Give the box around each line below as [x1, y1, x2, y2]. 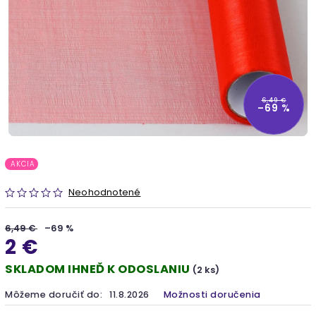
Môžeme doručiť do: [5, 288, 102, 300]
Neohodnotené [68, 186, 141, 198]
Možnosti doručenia [163, 288, 261, 300]
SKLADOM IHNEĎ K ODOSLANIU [5, 260, 193, 277]
